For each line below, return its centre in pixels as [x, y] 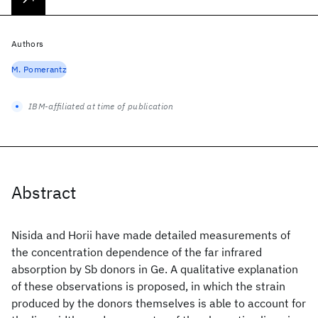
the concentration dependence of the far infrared [137, 252]
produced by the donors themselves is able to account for [159, 303]
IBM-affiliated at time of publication [101, 106]
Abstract [44, 192]
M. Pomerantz [39, 69]
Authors [28, 44]
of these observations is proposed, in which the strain [148, 286]
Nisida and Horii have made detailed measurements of [151, 235]
